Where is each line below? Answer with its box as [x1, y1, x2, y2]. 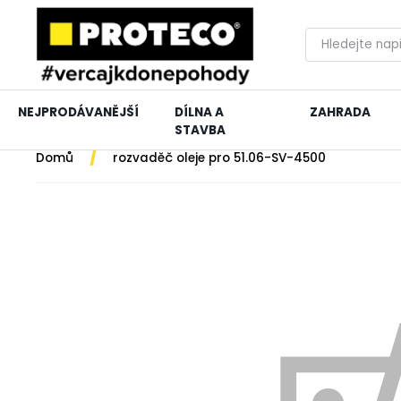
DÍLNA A [175, 103, 224, 121]
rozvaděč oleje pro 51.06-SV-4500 [113, 149, 327, 166]
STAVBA [175, 121, 226, 139]
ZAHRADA [309, 103, 371, 121]
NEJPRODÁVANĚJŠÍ [18, 103, 139, 121]
